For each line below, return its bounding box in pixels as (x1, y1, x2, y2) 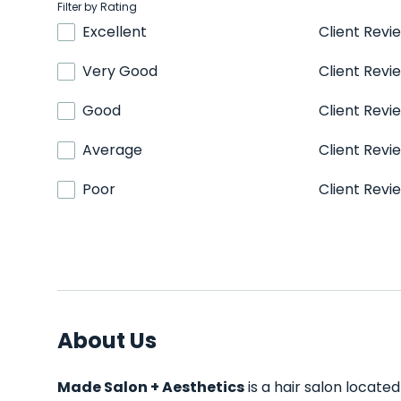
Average (82, 140, 142, 160)
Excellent (82, 21, 147, 42)
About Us (57, 326, 157, 355)
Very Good (82, 61, 158, 81)
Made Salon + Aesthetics (57, 377, 244, 397)
